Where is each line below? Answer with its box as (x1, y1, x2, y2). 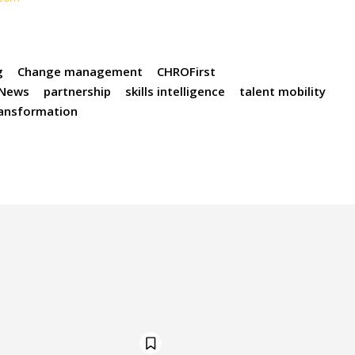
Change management (17, 63, 143, 80)
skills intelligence (125, 83, 226, 100)
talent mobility (239, 83, 326, 100)
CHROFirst (157, 63, 216, 80)
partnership (44, 83, 112, 100)
